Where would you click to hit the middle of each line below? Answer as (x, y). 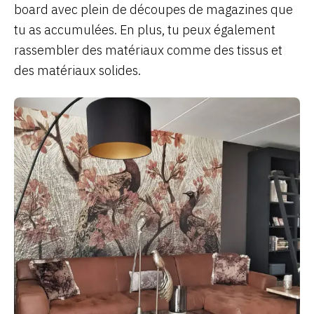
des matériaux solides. (77, 70)
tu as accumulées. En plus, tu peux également (145, 30)
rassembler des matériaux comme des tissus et (148, 50)
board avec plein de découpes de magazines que (153, 9)
